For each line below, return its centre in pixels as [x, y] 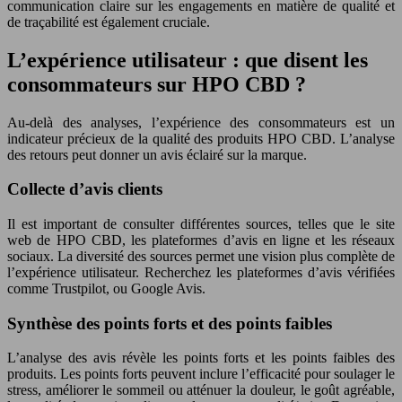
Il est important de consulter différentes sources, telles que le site [201, 223]
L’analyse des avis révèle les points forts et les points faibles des [201, 358]
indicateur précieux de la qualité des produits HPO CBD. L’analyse [201, 138]
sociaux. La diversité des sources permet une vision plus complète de [201, 256]
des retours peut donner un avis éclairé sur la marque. [157, 154]
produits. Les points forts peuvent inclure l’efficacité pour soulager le [201, 374]
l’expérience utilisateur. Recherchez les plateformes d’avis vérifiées [201, 272]
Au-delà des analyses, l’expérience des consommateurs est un [201, 122]
